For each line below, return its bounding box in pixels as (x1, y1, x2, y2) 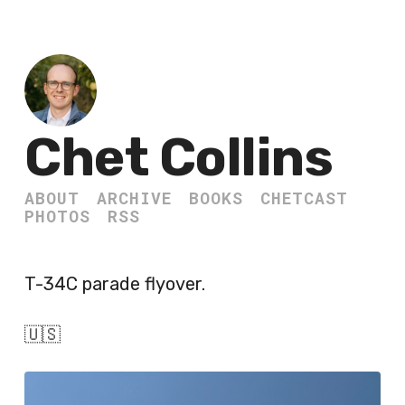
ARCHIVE (97, 187, 172, 209)
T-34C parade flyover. (24, 273, 205, 295)
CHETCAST (260, 187, 348, 209)
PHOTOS (24, 205, 90, 227)
